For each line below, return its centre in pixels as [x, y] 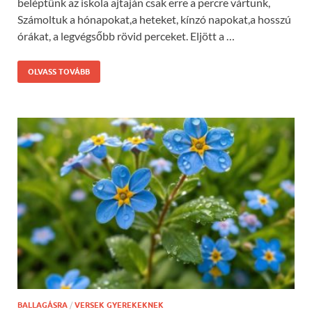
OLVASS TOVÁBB [59, 72]
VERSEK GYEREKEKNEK [119, 305]
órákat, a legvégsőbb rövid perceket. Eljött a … [126, 36]
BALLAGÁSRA [42, 305]
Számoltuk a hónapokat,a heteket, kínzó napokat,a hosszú [154, 19]
